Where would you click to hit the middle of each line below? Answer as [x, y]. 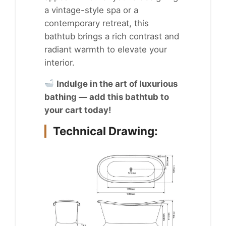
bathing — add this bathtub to [107, 97]
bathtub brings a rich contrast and [112, 36]
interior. [60, 62]
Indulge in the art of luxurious [117, 83]
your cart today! [78, 110]
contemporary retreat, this [97, 23]
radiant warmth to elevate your [106, 49]
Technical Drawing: [105, 131]
